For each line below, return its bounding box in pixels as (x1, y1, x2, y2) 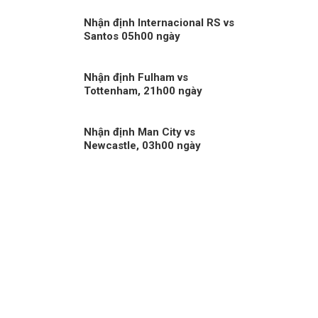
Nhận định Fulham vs (83, 71, 188, 84)
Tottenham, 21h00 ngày (83, 84, 202, 98)
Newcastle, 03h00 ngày (83, 139, 201, 153)
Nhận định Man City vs (83, 126, 195, 139)
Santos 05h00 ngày (83, 30, 180, 43)
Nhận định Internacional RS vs (83, 16, 234, 30)
